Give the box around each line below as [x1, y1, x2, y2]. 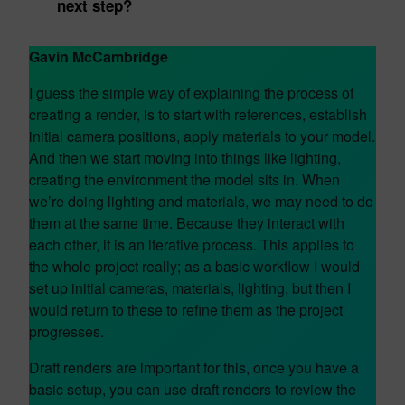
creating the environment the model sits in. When [29, 169, 340, 190]
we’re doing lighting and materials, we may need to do [29, 191, 373, 212]
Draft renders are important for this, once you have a [29, 357, 359, 378]
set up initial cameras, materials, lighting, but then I [29, 278, 351, 298]
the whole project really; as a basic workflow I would [29, 256, 360, 277]
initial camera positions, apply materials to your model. [29, 126, 375, 146]
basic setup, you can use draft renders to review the [29, 379, 356, 400]
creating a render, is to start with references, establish [29, 104, 367, 125]
